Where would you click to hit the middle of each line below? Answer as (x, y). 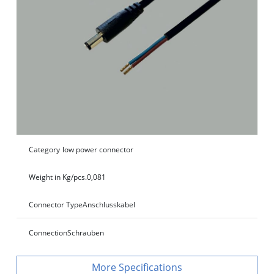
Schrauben (86, 232)
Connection (48, 232)
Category (44, 149)
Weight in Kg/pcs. (58, 177)
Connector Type (56, 204)
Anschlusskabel (109, 204)
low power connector (98, 149)
